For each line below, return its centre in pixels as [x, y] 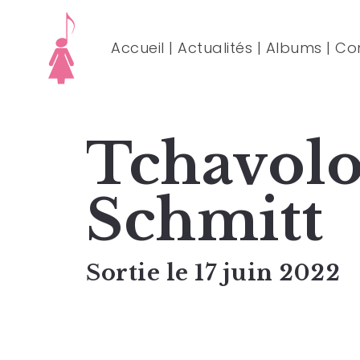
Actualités [215, 48]
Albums [294, 48]
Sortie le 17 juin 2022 [213, 273]
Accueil [138, 48]
